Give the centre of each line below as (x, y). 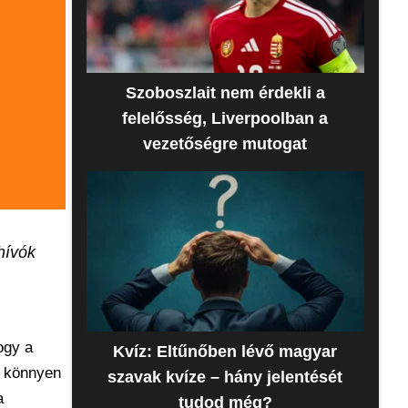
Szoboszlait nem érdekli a (225, 93)
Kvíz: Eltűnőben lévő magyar (225, 352)
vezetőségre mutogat (225, 144)
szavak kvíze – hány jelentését (225, 377)
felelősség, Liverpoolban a (225, 118)
